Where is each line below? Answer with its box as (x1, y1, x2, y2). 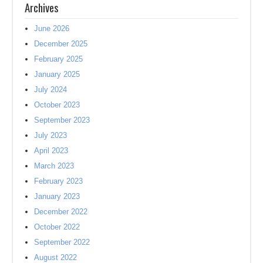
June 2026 (34, 24, 70, 33)
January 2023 (34, 192, 80, 201)
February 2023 (34, 177, 83, 186)
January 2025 (34, 70, 80, 79)
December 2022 (34, 207, 88, 217)
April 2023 (34, 146, 69, 156)
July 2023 (34, 131, 68, 140)
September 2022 (34, 238, 90, 247)
